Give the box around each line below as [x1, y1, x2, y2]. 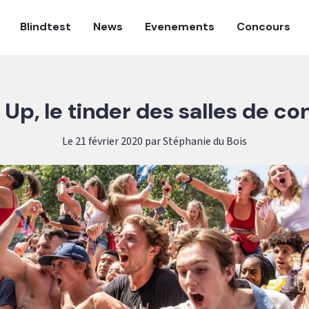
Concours [237, 19, 290, 34]
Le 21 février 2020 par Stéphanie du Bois [62, 134, 247, 149]
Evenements [145, 19, 215, 34]
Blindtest [20, 19, 71, 34]
